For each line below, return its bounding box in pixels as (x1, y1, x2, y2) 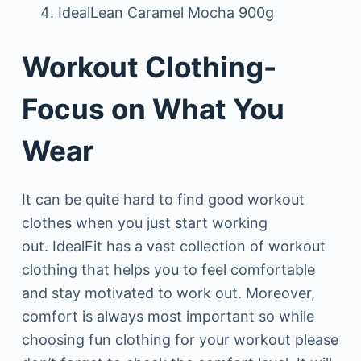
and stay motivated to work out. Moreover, (21, 284, 315, 302)
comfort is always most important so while (21, 308, 314, 326)
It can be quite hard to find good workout (21, 191, 305, 209)
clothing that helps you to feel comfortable (21, 261, 315, 279)
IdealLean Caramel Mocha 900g (57, 3, 274, 21)
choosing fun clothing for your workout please (21, 331, 338, 349)
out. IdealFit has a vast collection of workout (21, 238, 326, 255)
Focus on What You (21, 91, 284, 126)
